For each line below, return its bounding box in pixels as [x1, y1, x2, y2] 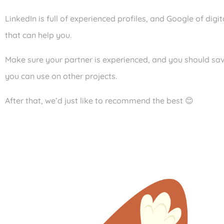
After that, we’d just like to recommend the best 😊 [5, 95, 193, 105]
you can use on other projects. [5, 70, 117, 81]
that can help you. [5, 29, 71, 40]
